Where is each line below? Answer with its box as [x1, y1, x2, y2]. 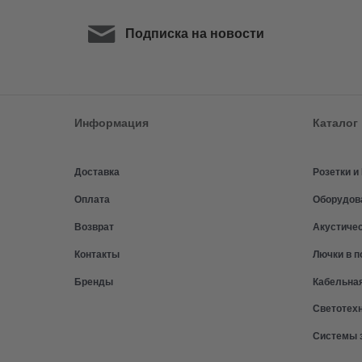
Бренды [74, 273, 113, 288]
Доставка [74, 164, 120, 179]
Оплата [74, 191, 110, 206]
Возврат [74, 218, 114, 234]
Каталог [313, 114, 358, 131]
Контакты [74, 246, 120, 261]
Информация [74, 114, 149, 131]
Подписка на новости [122, 23, 265, 43]
